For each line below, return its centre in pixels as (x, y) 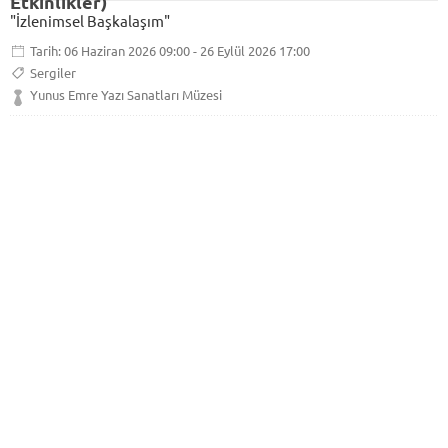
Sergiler (53, 72)
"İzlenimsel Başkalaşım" (90, 20)
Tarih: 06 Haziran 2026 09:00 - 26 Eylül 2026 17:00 (170, 50)
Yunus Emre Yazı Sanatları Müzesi (126, 94)
